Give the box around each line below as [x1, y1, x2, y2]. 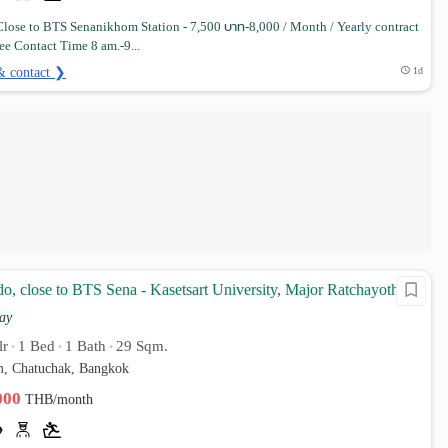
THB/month [25, 392, 94, 407]
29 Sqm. [116, 338, 169, 354]
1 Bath [65, 338, 107, 354]
